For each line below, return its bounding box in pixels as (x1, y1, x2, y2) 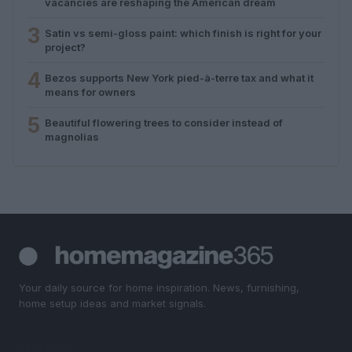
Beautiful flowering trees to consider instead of (45, 115, 283, 129)
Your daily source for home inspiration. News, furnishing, (19, 280, 299, 294)
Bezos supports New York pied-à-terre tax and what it (45, 71, 313, 84)
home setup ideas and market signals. (19, 296, 206, 310)
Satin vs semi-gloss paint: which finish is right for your (45, 26, 321, 39)
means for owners (45, 85, 136, 98)
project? (45, 40, 86, 53)
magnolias (45, 130, 99, 143)
